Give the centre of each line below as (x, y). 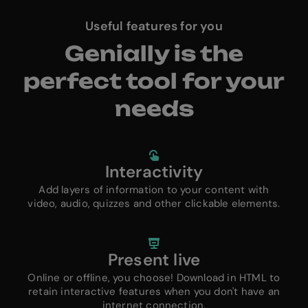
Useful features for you (154, 26)
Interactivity (154, 172)
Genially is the (154, 54)
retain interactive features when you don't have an (154, 292)
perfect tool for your (154, 81)
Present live (154, 260)
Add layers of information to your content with (154, 190)
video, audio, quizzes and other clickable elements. (154, 204)
